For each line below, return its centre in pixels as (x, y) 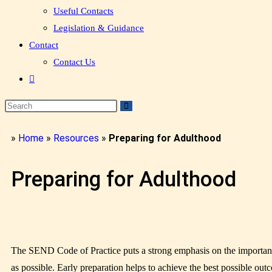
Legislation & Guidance (99, 28)
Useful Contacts (83, 11)
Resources (76, 138)
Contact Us (74, 62)
